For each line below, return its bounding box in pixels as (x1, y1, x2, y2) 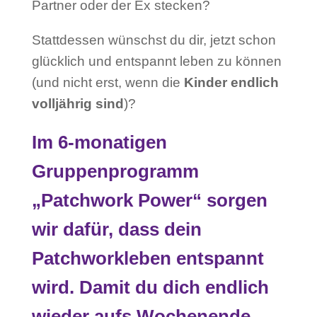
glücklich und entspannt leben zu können (31, 54, 282, 69)
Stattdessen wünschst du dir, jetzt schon (31, 33, 276, 47)
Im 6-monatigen (31, 132, 167, 153)
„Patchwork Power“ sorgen (31, 190, 267, 211)
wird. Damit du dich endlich (31, 277, 269, 298)
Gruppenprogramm (31, 161, 199, 182)
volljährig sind (31, 96, 124, 111)
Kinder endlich (183, 75, 279, 90)
